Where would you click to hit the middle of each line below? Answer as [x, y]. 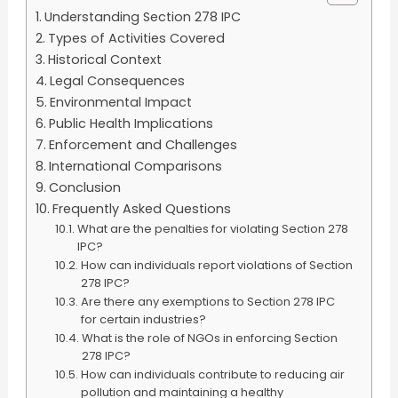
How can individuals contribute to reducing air [213, 374]
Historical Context [104, 59]
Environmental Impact [120, 102]
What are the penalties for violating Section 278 [213, 228]
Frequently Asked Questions [141, 208]
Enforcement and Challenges [143, 144]
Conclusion [84, 187]
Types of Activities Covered [136, 38]
